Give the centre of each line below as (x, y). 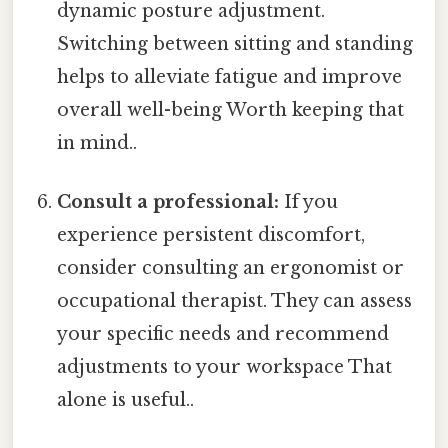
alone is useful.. (126, 399)
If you (309, 201)
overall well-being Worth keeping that (231, 109)
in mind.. (97, 142)
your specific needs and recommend (223, 333)
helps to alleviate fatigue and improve (230, 76)
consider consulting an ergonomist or (231, 267)
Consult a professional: (168, 201)
